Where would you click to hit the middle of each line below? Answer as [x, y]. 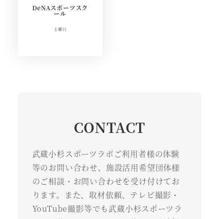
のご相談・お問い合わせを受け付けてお [106, 181]
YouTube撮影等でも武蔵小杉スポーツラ [107, 209]
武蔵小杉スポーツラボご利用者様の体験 [106, 154]
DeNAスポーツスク [60, 8]
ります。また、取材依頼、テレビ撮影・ [106, 195]
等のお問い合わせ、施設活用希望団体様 [106, 168]
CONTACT [109, 127]
